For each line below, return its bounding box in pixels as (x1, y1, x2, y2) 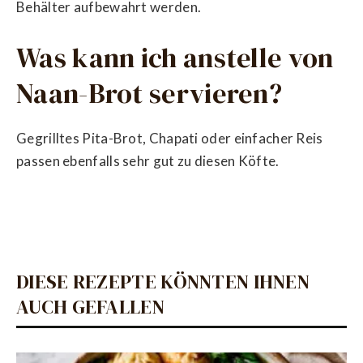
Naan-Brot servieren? (16, 74, 282, 112)
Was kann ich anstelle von (16, 38, 334, 76)
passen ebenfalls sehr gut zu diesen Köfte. (16, 152, 280, 170)
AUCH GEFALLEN (16, 293, 164, 321)
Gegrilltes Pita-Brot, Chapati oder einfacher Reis (16, 130, 323, 147)
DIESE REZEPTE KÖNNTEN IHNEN (16, 268, 310, 296)
